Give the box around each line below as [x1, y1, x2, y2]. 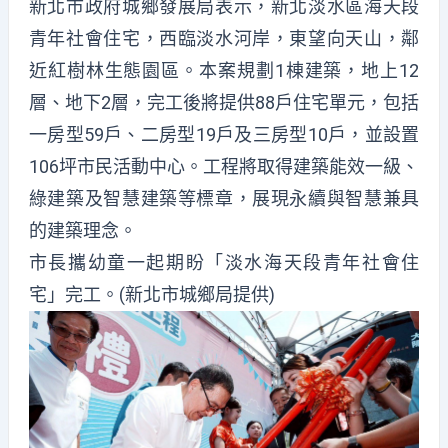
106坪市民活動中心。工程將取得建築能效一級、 [28, 156, 420, 178]
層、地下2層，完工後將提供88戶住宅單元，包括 [28, 92, 420, 114]
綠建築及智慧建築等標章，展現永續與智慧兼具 [28, 188, 420, 210]
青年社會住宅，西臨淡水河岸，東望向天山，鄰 [28, 28, 420, 50]
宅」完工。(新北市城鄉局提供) [28, 284, 275, 306]
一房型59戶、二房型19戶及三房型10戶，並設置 [28, 124, 420, 146]
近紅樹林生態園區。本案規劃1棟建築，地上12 [28, 60, 420, 82]
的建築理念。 [28, 220, 137, 242]
